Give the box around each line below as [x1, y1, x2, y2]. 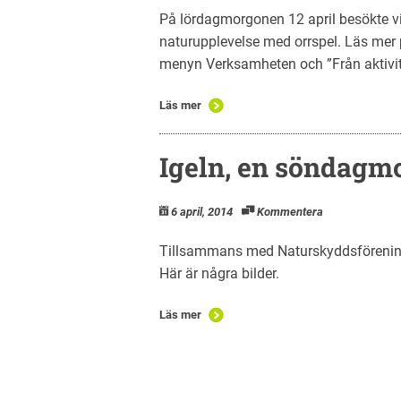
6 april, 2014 [171, 204, 233, 218]
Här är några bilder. [159, 264, 279, 282]
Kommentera [257, 204, 323, 218]
